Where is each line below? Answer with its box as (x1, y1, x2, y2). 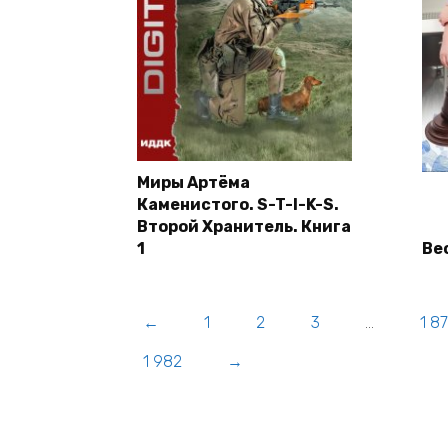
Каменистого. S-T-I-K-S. (137, 195, 339, 215)
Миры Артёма (137, 173, 250, 193)
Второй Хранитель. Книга (137, 217, 351, 237)
